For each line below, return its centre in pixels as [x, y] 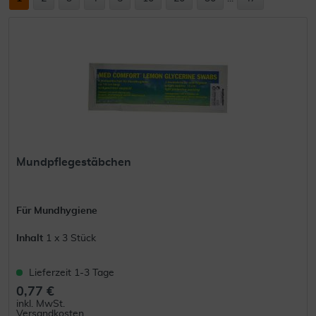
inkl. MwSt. [41, 304]
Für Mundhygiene [57, 211]
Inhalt [31, 239]
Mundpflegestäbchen [74, 163]
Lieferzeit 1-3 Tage [72, 273]
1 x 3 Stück [71, 239]
